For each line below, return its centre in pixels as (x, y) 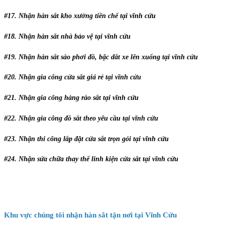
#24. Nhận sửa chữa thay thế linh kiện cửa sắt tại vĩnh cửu (91, 159)
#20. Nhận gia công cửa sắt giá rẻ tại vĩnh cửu (73, 77)
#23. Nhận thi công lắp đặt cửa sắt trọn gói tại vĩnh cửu (86, 139)
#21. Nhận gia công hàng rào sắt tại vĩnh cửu (71, 98)
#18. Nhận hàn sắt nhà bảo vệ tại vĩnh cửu (67, 36)
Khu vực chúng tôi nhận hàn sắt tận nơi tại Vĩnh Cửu (90, 215)
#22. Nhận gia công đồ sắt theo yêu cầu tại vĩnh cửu (81, 118)
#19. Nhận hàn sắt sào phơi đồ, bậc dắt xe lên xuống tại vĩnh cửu (101, 57)
